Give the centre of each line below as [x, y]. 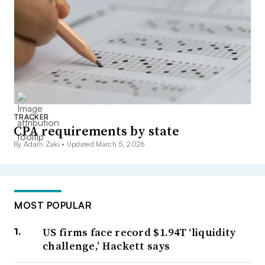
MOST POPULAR [53, 206]
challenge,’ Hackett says [106, 246]
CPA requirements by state [96, 131]
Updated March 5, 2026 [106, 144]
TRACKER [31, 117]
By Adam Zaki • [40, 144]
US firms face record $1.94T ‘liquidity [139, 232]
